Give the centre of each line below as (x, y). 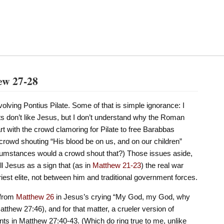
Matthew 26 (35, 197)
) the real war (162, 165)
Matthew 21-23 (116, 165)
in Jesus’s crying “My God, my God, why (122, 197)
